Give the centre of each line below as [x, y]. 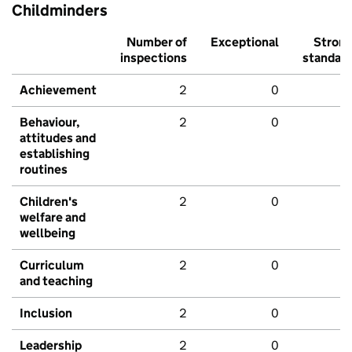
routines [44, 170]
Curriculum [52, 266]
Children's [49, 202]
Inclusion [46, 313]
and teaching [56, 281]
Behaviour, [50, 123]
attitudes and [58, 138]
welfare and [53, 218]
